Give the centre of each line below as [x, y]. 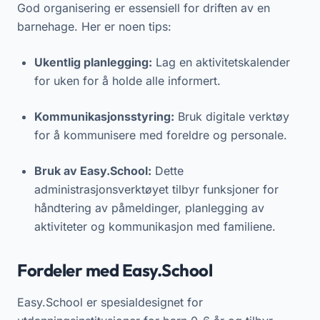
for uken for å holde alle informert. [127, 80]
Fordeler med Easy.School [115, 270]
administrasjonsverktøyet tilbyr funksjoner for [156, 189]
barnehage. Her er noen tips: [94, 26]
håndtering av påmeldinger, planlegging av [149, 207]
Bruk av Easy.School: [93, 170]
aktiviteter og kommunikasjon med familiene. [155, 226]
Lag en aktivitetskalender [221, 62]
